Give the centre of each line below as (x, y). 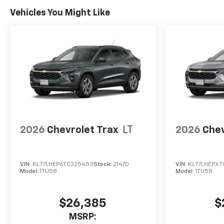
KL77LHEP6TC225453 (63, 164)
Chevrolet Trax (83, 130)
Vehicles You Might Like (60, 13)
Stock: (103, 164)
